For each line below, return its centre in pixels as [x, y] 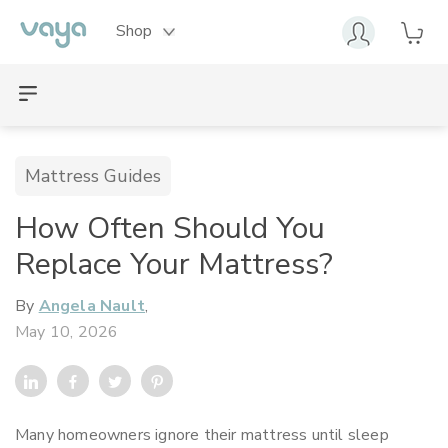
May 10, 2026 [67, 332]
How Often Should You [170, 228]
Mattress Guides [93, 176]
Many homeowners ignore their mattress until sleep [202, 435]
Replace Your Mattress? [174, 264]
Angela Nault [92, 306]
